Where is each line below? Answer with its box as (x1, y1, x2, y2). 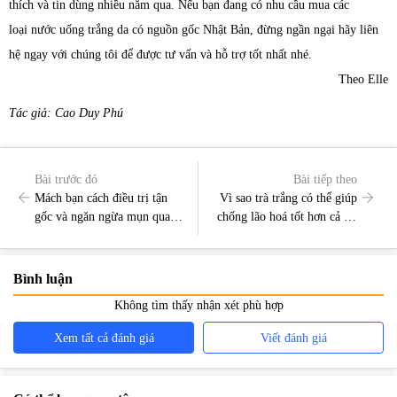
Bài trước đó (35, 172, 97, 186)
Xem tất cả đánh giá (53, 331, 154, 345)
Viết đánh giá (260, 331, 327, 345)
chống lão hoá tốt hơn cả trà (217, 209, 358, 223)
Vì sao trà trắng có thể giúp (220, 191, 358, 205)
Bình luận (13, 271, 73, 287)
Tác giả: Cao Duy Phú (9, 106, 123, 121)
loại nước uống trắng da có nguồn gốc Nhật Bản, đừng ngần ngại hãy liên (9, 23, 378, 37)
